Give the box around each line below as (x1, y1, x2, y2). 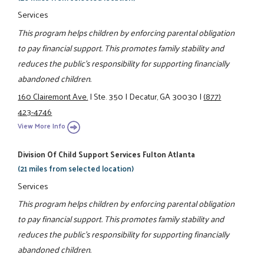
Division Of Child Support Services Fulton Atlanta (18, 147, 196, 161)
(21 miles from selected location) (18, 161, 134, 176)
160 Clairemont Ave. (18, 88, 88, 104)
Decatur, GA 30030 (129, 88, 198, 104)
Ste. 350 (94, 88, 124, 104)
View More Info (18, 120, 66, 133)
